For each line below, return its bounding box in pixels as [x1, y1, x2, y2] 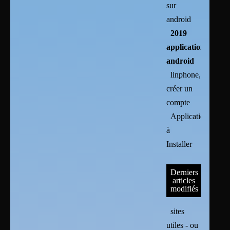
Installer [166, 139, 193, 148]
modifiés [170, 184, 199, 193]
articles [172, 176, 195, 185]
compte [166, 98, 190, 107]
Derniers [170, 167, 199, 177]
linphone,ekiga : [170, 70, 223, 79]
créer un [166, 84, 193, 93]
